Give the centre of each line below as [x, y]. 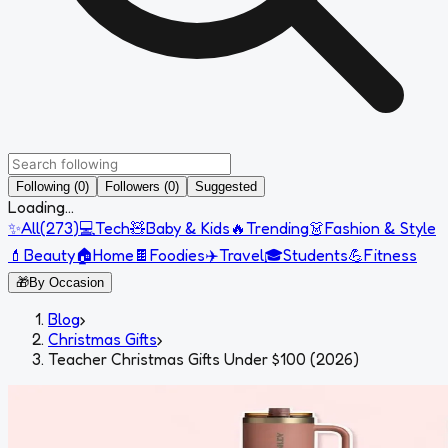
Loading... [41, 206]
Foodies [177, 254]
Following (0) [52, 186]
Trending [277, 227]
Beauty [49, 254]
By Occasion [66, 282]
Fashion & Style [380, 227]
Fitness [390, 254]
